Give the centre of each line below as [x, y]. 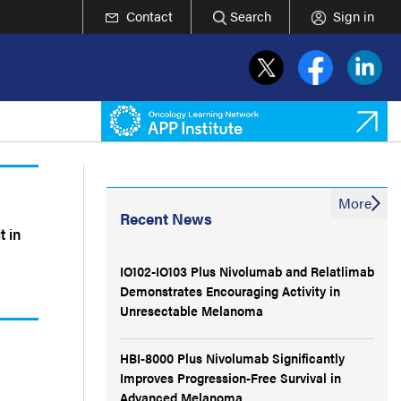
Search [251, 16]
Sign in [354, 16]
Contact [149, 16]
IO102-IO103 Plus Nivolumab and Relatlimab [247, 271]
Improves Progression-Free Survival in [230, 377]
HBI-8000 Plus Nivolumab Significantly [232, 358]
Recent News [166, 218]
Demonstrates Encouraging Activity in [230, 290]
